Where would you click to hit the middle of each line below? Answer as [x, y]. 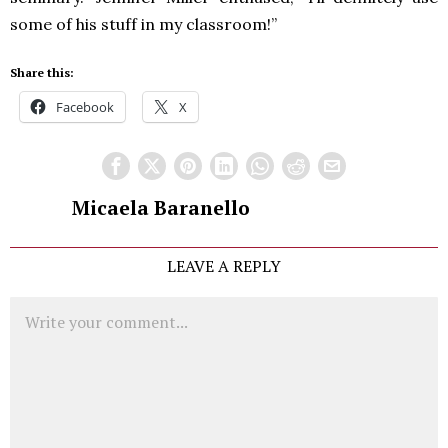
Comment [42, 307]
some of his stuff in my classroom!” [143, 24]
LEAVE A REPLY [224, 266]
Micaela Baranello [160, 208]
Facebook [85, 107]
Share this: [42, 72]
